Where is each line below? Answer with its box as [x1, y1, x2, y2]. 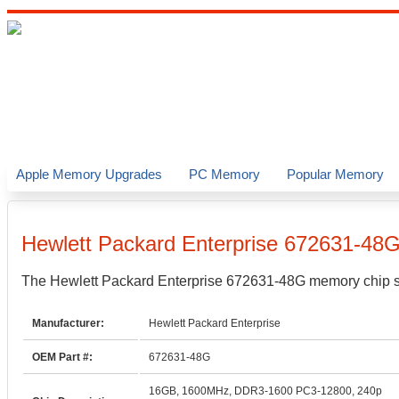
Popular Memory [287, 167, 384, 182]
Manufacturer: [32, 317, 104, 330]
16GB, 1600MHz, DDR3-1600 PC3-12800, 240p [149, 385, 382, 397]
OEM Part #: [32, 351, 93, 363]
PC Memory [189, 167, 260, 182]
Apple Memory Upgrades [16, 167, 162, 182]
